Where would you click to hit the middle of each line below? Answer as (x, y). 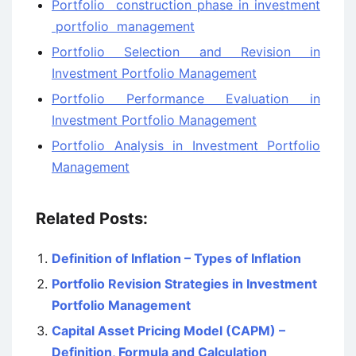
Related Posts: (92, 219)
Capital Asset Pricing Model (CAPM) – (168, 331)
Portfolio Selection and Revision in (186, 52)
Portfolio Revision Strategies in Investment (184, 284)
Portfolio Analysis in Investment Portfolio (186, 145)
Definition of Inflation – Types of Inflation (176, 258)
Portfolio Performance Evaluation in (186, 99)
